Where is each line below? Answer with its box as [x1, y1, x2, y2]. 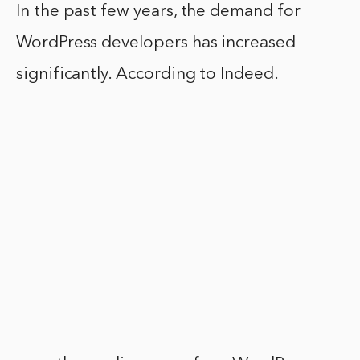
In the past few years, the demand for [16, 3, 301, 21]
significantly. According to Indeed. [16, 66, 279, 84]
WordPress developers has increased [16, 35, 296, 52]
